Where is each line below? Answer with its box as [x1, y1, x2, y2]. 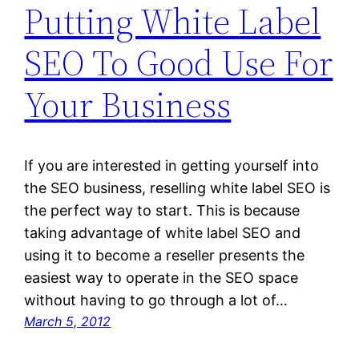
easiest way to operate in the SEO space [24, 269, 299, 287]
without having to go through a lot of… [24, 292, 288, 309]
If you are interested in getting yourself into [24, 157, 320, 175]
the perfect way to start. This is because [24, 202, 301, 220]
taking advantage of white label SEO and [24, 224, 301, 242]
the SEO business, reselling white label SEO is [24, 179, 331, 197]
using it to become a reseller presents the [24, 247, 305, 264]
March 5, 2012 [24, 313, 111, 330]
